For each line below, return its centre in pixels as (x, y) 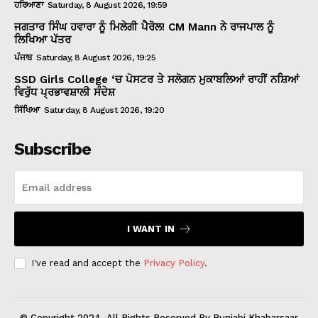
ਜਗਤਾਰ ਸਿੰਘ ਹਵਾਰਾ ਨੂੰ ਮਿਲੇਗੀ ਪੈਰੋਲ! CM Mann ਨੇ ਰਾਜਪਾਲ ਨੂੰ (144, 27)
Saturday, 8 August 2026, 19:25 (96, 57)
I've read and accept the (87, 263)
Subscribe (53, 149)
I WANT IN (150, 229)
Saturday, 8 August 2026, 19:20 (104, 110)
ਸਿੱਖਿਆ (27, 110)
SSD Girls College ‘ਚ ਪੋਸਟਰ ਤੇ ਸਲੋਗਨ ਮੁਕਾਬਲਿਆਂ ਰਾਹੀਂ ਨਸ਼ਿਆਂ (157, 79)
